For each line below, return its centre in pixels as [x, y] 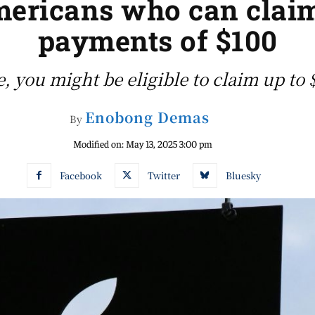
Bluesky [243, 175]
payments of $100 [157, 40]
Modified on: [98, 143]
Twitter [163, 175]
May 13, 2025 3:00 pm [169, 143]
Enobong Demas [147, 117]
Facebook [81, 175]
